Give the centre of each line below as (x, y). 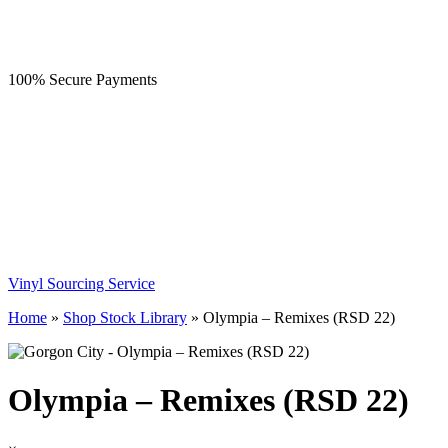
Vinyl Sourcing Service (81, 283)
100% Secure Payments (82, 79)
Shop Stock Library (125, 317)
